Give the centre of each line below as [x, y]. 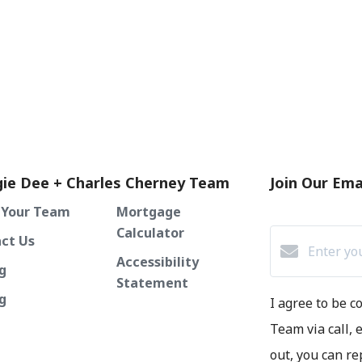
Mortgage [149, 211]
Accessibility [158, 261]
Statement [152, 282]
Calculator [150, 232]
